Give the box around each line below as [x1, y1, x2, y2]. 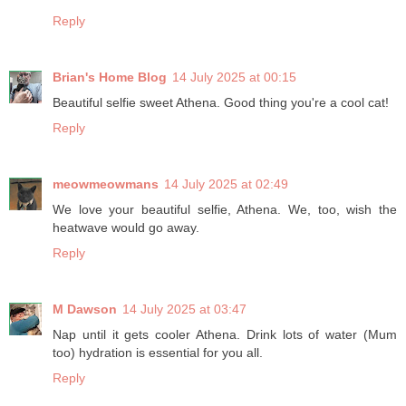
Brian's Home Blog [53, 70, 167, 85]
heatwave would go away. [53, 220, 199, 236]
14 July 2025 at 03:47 [122, 302, 246, 317]
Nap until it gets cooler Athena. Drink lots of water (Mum [53, 327, 397, 343]
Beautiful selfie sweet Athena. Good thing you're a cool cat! [53, 95, 389, 111]
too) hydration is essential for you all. [53, 345, 263, 361]
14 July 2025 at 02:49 [164, 177, 288, 192]
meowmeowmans [53, 177, 159, 192]
